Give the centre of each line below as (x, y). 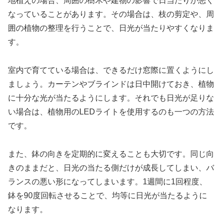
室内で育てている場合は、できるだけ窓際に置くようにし (111, 70)
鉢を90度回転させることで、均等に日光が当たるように (108, 195)
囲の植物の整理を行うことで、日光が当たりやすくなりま (111, 28)
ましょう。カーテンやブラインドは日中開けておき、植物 (111, 84)
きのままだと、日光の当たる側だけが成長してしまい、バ (111, 167)
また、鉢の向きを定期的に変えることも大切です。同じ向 (111, 154)
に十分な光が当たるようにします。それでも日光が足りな (111, 98)
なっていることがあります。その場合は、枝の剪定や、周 (111, 14)
